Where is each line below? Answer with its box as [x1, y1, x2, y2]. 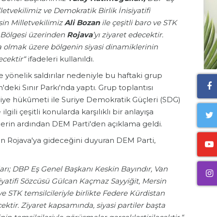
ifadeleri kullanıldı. [26, 54, 96, 64]
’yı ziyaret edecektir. [93, 30, 163, 40]
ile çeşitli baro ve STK [100, 18, 177, 28]
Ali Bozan [64, 18, 100, 28]
